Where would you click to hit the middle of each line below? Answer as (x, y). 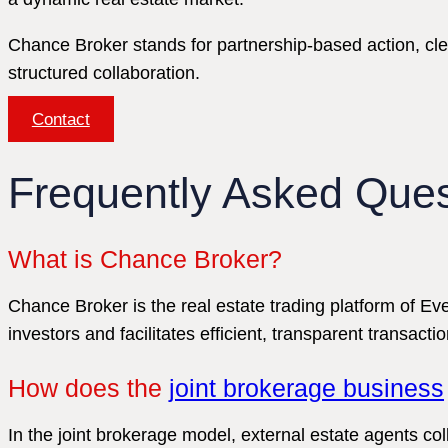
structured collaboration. (104, 72)
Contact (60, 119)
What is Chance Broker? (145, 259)
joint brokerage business (306, 388)
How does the (88, 388)
